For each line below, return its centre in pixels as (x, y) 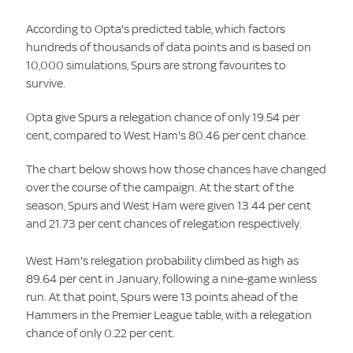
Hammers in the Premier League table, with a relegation (169, 314)
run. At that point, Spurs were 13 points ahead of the (162, 296)
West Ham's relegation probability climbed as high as (163, 260)
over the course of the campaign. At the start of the (160, 187)
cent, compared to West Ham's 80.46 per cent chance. (167, 135)
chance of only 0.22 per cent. (101, 333)
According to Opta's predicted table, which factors (156, 28)
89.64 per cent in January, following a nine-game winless (172, 278)
